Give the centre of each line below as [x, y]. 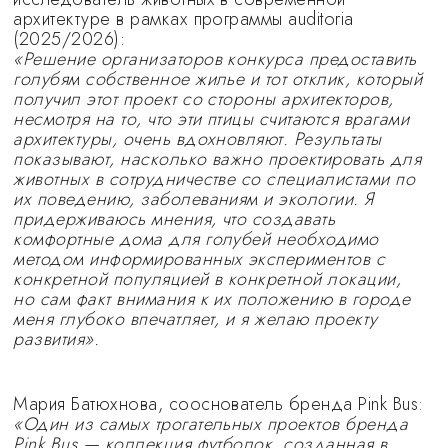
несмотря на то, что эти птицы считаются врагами [211, 119]
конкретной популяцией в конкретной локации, [207, 279]
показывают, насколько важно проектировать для [217, 159]
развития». [56, 339]
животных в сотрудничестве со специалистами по [214, 179]
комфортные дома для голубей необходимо [196, 239]
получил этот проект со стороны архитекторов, [203, 99]
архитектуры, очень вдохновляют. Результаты [197, 139]
